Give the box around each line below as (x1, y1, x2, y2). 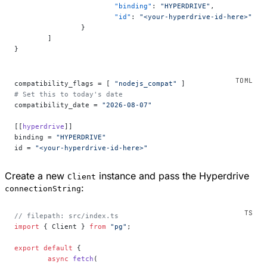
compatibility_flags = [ (14, 79, 114, 88)
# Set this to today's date (14, 90, 123, 99)
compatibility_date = (14, 101, 102, 110)
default (39, 244, 73, 253)
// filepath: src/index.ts (14, 212, 119, 221)
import (14, 222, 39, 231)
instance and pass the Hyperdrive (96, 170, 249, 182)
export (14, 244, 39, 253)
